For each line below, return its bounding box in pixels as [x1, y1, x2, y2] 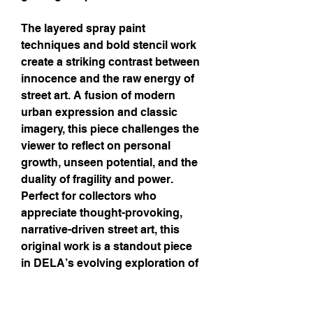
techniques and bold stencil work [21, 38, 196, 52]
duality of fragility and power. [21, 173, 173, 187]
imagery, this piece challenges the [21, 122, 199, 136]
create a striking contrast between [21, 55, 200, 69]
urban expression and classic [21, 105, 177, 119]
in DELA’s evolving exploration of [21, 256, 198, 270]
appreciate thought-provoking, [21, 206, 182, 220]
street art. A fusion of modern [21, 89, 175, 103]
